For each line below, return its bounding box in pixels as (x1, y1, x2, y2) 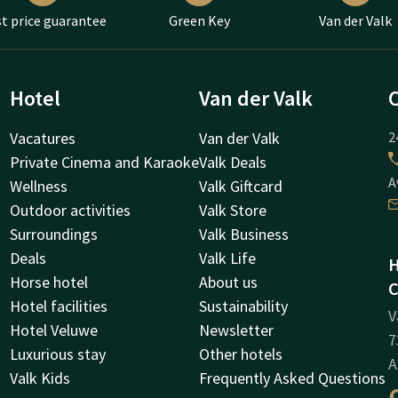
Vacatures (9, 127, 76, 148)
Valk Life (199, 247, 256, 268)
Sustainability (199, 295, 288, 316)
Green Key (168, 11, 230, 29)
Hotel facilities (9, 295, 107, 316)
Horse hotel (9, 271, 88, 292)
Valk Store (199, 199, 267, 220)
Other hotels (199, 343, 283, 364)
